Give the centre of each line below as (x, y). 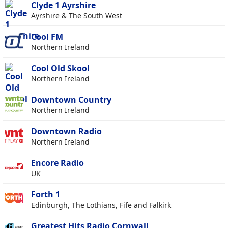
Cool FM (47, 37)
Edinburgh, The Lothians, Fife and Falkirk (101, 205)
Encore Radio (58, 163)
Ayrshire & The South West (77, 16)
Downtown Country (71, 100)
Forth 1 (46, 195)
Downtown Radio (66, 132)
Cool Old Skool (60, 68)
